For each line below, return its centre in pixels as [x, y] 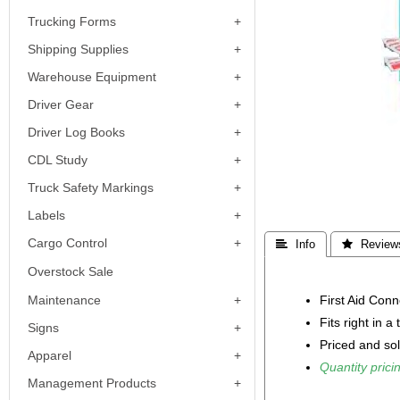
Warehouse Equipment [92, 77]
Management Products [92, 383]
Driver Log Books [76, 132]
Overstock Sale [71, 271]
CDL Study [58, 160]
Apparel [50, 355]
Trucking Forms [72, 21]
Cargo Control [67, 243]
